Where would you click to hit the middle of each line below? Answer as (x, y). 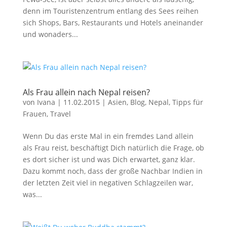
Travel (60, 114)
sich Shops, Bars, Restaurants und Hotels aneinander (113, 23)
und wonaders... (50, 34)
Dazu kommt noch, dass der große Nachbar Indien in (112, 171)
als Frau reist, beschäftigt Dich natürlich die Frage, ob (113, 148)
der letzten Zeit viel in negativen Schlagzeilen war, (108, 183)
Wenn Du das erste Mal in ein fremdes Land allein (108, 136)
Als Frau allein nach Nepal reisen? (86, 92)
